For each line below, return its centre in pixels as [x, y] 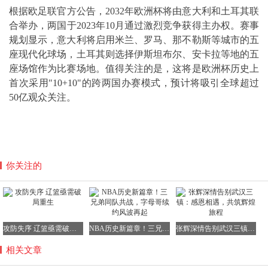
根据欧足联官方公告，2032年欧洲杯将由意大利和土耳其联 [134, 11]
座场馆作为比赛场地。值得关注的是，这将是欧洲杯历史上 [134, 68]
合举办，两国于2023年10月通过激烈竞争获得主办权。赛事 [134, 25]
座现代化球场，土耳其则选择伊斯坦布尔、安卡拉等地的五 [134, 54]
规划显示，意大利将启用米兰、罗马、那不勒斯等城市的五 [134, 39]
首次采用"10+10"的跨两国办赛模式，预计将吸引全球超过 [134, 83]
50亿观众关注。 [42, 97]
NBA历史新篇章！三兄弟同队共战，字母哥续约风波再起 [166, 228]
